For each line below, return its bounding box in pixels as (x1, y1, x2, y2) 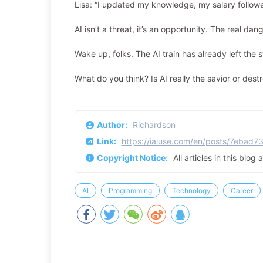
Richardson (132, 120, 176, 130)
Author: (96, 120, 129, 130)
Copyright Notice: (96, 153, 170, 163)
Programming (109, 186, 152, 195)
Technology (172, 186, 211, 195)
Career (231, 186, 253, 195)
